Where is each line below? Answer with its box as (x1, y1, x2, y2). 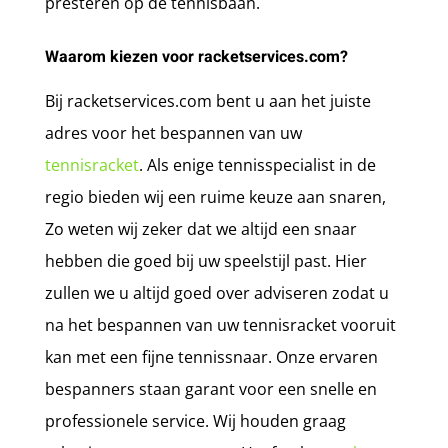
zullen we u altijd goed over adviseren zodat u (44, 281, 389, 304)
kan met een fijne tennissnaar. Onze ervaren (44, 345, 378, 368)
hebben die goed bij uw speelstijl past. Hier (44, 249, 367, 272)
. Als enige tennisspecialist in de (138, 153, 376, 176)
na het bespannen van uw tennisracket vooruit (44, 313, 396, 336)
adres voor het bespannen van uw (44, 121, 302, 144)
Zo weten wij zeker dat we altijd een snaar (44, 217, 357, 240)
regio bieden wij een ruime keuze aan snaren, (44, 185, 386, 208)
